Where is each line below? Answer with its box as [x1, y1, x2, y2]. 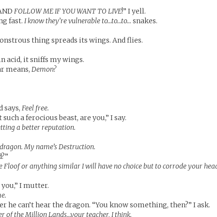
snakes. [131, 16, 158, 25]
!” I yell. [122, 7, 146, 15]
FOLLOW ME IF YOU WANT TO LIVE [14, 7, 122, 15]
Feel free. [22, 104, 49, 112]
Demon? [31, 65, 57, 74]
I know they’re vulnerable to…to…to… [24, 16, 132, 25]
